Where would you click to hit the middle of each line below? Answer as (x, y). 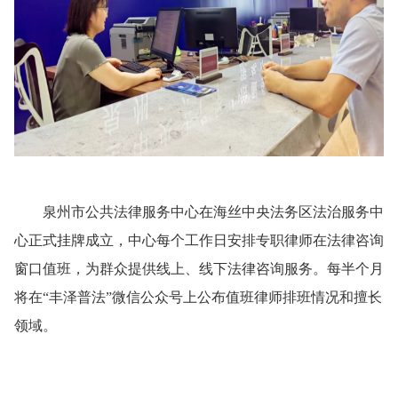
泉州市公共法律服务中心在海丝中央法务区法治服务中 (199, 212)
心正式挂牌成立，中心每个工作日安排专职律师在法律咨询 (199, 241)
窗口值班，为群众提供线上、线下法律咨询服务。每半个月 (199, 269)
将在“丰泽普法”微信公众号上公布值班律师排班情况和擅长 (198, 298)
